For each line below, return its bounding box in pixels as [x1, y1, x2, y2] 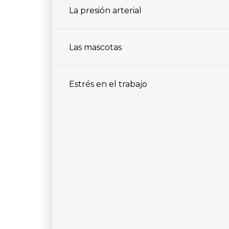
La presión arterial [69, 6, 142, 15]
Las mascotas [69, 42, 122, 52]
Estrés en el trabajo [69, 79, 147, 89]
